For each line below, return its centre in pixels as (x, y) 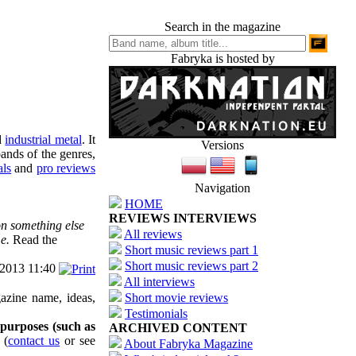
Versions (222, 145)
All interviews (159, 282)
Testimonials (156, 313)
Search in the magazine (222, 27)
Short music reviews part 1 (192, 250)
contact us (34, 341)
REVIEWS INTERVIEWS (183, 218)
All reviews (153, 234)
